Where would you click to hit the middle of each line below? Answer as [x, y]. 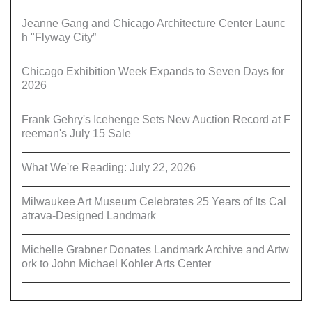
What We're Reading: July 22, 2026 [109, 167]
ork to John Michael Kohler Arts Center [116, 263]
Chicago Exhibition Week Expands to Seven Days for [153, 71]
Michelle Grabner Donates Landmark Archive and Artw [155, 249]
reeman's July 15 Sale [76, 133]
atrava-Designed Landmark [89, 215]
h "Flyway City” [59, 37]
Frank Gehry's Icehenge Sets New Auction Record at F [156, 119]
